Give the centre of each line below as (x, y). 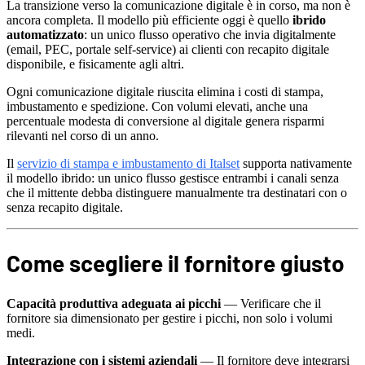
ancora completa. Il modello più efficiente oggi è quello (150, 20)
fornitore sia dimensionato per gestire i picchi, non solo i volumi (169, 319)
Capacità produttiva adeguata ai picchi (114, 304)
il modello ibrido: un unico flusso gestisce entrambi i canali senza (173, 178)
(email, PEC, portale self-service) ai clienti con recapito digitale (168, 49)
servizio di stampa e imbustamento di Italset (128, 163)
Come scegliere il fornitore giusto (176, 264)
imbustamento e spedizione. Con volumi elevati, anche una (157, 106)
